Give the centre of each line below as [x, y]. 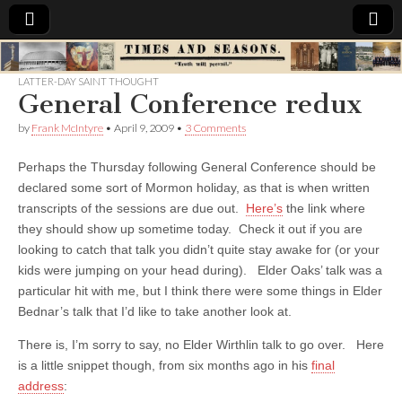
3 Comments [215, 127]
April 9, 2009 [144, 127]
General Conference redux [190, 104]
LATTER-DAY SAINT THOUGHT [88, 81]
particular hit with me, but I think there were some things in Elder [200, 290]
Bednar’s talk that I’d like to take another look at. [158, 311]
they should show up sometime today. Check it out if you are [190, 228]
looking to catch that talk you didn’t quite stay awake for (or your [199, 249]
